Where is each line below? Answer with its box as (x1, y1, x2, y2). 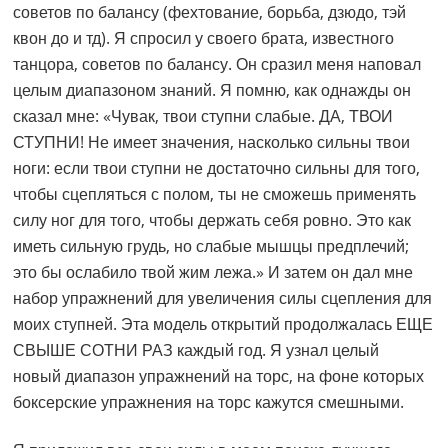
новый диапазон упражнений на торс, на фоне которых (13, 365, 425, 388)
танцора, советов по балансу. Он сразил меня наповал (13, 53, 422, 76)
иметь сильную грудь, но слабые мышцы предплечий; (13, 235, 410, 258)
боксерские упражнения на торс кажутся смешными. (13, 391, 405, 414)
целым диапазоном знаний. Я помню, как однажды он (13, 79, 412, 102)
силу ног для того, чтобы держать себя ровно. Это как (13, 209, 412, 232)
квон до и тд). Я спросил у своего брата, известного (13, 27, 395, 50)
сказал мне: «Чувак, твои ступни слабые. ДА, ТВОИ (13, 105, 394, 128)
